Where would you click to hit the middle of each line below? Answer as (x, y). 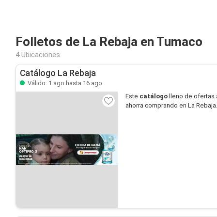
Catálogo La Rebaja (58, 73)
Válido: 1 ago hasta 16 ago (64, 83)
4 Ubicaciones (38, 55)
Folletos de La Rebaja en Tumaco (109, 42)
